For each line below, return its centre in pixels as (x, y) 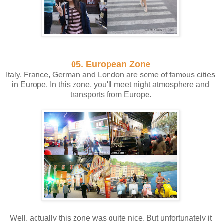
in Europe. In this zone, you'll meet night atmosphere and (110, 84)
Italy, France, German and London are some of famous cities (110, 74)
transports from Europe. (110, 94)
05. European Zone (110, 64)
